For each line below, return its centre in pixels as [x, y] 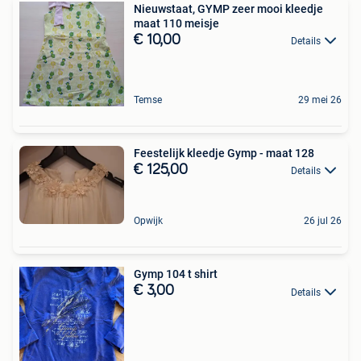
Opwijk [148, 221]
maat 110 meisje [176, 23]
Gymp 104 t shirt [176, 274]
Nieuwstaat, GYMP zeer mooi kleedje [228, 9]
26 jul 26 [323, 221]
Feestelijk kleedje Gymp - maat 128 [224, 153]
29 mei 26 [320, 100]
